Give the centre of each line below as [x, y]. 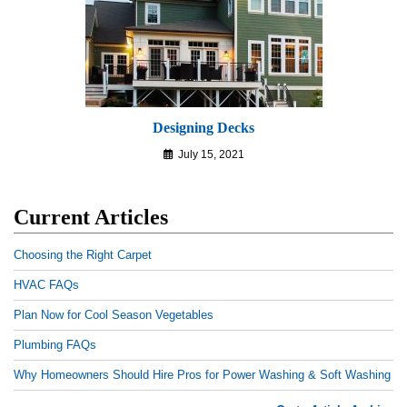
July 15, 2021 [211, 154]
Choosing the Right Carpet [83, 255]
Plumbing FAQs [55, 345]
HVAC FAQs [46, 285]
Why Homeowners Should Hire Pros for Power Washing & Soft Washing [202, 375]
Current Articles [91, 217]
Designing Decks [203, 128]
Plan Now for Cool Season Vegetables [114, 315]
